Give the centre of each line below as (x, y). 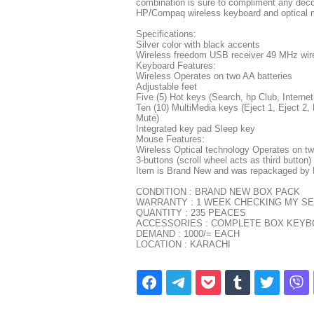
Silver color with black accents (198, 45)
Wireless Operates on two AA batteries (214, 76)
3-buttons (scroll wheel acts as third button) (224, 160)
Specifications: (166, 34)
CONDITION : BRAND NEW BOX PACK (218, 192)
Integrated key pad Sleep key (196, 129)
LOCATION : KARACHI (183, 244)
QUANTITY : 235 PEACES (191, 213)
